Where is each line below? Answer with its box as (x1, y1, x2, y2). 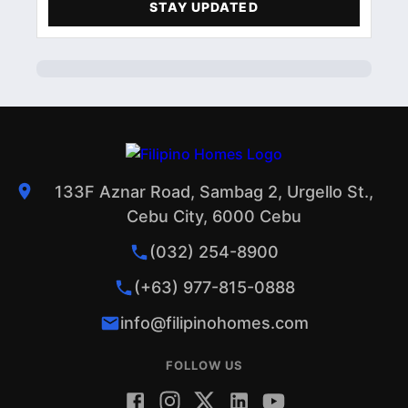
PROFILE (48, 51, 100, 66)
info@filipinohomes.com (119, 313, 309, 333)
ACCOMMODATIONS (48, 15, 176, 30)
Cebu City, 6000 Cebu (127, 207, 301, 227)
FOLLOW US (165, 358, 243, 373)
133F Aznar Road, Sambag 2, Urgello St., (55, 182, 373, 202)
